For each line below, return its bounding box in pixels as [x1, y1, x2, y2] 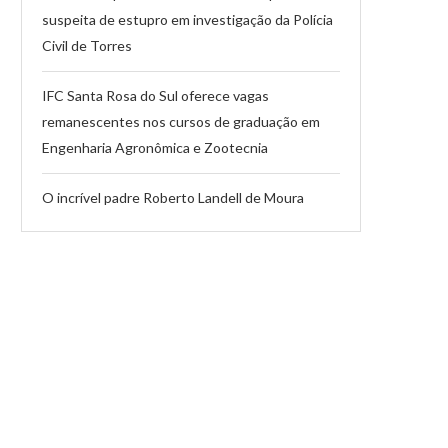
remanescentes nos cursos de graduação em [42, 112, 320, 130]
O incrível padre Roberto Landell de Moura [42, 188, 304, 206]
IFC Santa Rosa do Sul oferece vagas [42, 86, 269, 104]
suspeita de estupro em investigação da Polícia [42, 10, 333, 28]
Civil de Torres [42, 36, 132, 54]
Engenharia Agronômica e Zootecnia [42, 138, 268, 156]
